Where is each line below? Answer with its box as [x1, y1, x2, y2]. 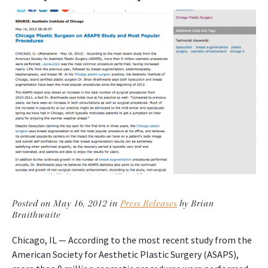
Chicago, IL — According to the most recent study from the [12, 234, 252, 246]
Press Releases [120, 198, 177, 210]
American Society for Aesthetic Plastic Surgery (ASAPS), [12, 248, 239, 261]
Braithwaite [12, 209, 60, 221]
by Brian [177, 198, 214, 210]
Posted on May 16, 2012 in [12, 198, 120, 210]
